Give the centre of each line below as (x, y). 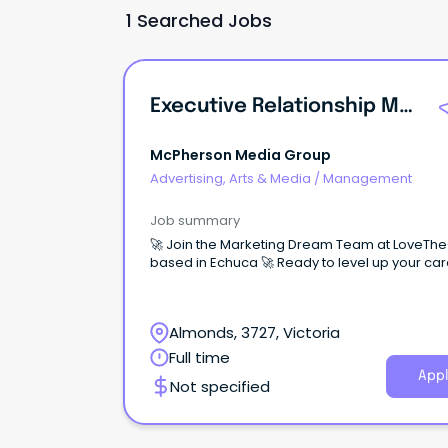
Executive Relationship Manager (406, 107)
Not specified (220, 386)
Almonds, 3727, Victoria (254, 332)
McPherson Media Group (240, 154)
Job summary (195, 220)
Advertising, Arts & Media (230, 179)
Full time (199, 357)
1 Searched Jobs (198, 20)
